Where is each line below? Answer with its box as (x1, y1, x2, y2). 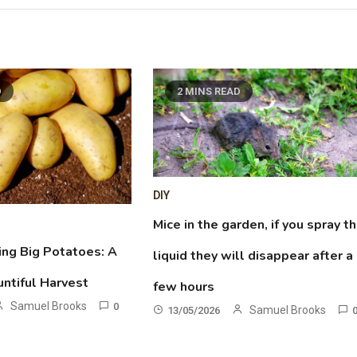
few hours (153, 278, 215, 296)
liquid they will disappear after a (153, 247, 354, 265)
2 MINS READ (177, 85, 241, 98)
